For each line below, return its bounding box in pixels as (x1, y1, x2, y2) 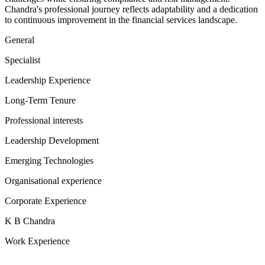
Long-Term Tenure (5, 95, 76, 105)
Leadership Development (5, 135, 99, 146)
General (5, 35, 34, 45)
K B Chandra (5, 216, 55, 226)
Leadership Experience (5, 75, 91, 85)
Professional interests (5, 115, 83, 125)
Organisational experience (5, 176, 102, 186)
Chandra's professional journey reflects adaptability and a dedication (5, 4, 258, 14)
